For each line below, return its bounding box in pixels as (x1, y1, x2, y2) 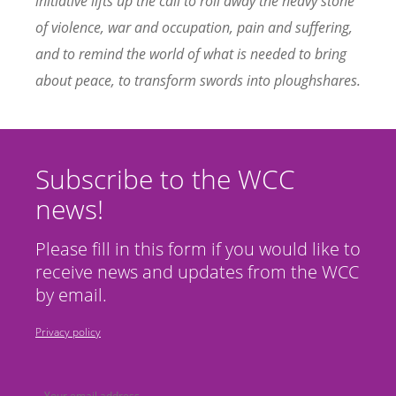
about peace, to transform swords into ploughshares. (35, 70, 361, 90)
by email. (35, 282, 107, 307)
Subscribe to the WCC (35, 160, 295, 197)
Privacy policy (35, 324, 101, 339)
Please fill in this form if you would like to (35, 236, 361, 261)
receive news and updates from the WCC (35, 259, 359, 284)
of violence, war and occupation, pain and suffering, (35, 17, 353, 37)
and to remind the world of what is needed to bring (35, 43, 346, 64)
